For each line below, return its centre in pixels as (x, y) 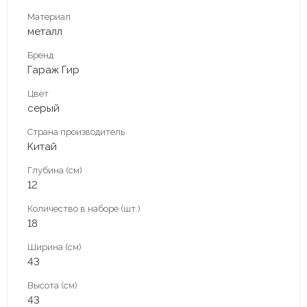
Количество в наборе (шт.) (84, 208)
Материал (49, 16)
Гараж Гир (53, 70)
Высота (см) (52, 285)
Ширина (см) (54, 247)
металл (45, 31)
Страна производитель (76, 132)
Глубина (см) (55, 170)
